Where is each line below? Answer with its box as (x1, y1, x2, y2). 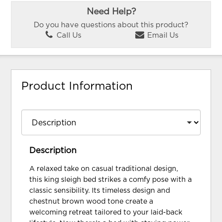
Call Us (54, 32, 81, 40)
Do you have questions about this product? (34, 21, 188, 29)
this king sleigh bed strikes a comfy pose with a (29, 176, 192, 183)
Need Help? (86, 7, 136, 16)
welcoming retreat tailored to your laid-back (29, 209, 183, 216)
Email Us (145, 32, 178, 40)
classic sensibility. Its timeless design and (29, 187, 170, 194)
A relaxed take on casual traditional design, (29, 165, 178, 172)
